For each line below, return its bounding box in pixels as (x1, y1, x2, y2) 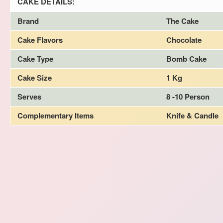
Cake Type (17, 53, 53, 64)
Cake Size (17, 72, 52, 83)
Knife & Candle (166, 110, 219, 121)
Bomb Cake (166, 53, 207, 64)
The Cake (166, 15, 199, 26)
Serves (17, 91, 41, 102)
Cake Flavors (17, 34, 63, 45)
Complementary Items (17, 110, 94, 121)
